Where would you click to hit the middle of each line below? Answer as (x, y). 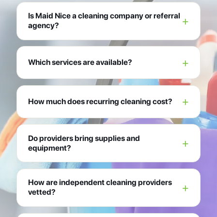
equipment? (49, 148)
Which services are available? (80, 62)
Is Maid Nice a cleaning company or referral (104, 16)
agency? (43, 26)
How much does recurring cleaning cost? (100, 101)
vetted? (42, 192)
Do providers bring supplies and (84, 138)
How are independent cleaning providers (100, 183)
